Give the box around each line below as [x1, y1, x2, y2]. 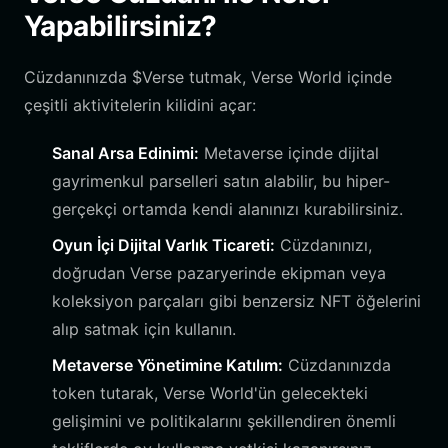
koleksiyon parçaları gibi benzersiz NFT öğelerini [52, 291, 421, 311]
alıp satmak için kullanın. [52, 319, 236, 339]
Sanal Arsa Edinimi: [52, 143, 199, 163]
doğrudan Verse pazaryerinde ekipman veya [52, 263, 386, 283]
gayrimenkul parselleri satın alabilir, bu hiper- [52, 171, 390, 191]
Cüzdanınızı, [275, 235, 372, 255]
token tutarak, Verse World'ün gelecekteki [52, 383, 368, 403]
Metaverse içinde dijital [199, 143, 379, 163]
